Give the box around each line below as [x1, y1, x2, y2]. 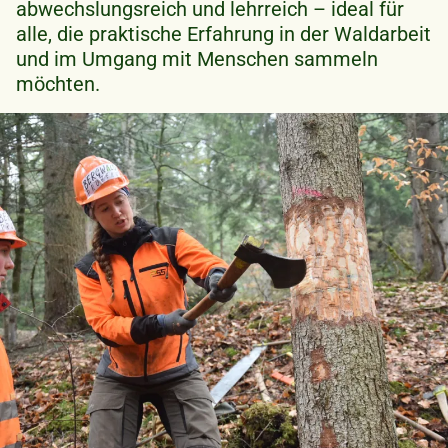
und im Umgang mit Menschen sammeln [16, 46, 378, 71]
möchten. [16, 71, 100, 96]
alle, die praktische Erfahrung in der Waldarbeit [16, 21, 431, 46]
